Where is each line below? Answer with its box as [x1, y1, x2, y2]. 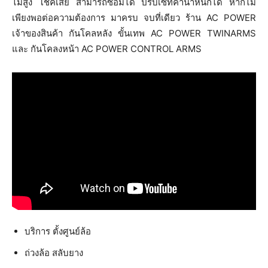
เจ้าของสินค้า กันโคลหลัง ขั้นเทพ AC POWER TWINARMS [12, 28, 256, 39]
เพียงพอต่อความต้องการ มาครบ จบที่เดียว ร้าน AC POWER [12, 12, 256, 23]
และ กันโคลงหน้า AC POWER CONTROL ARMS [12, 43, 202, 54]
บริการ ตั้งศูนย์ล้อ [25, 225, 91, 237]
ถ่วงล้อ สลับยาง [25, 246, 83, 258]
